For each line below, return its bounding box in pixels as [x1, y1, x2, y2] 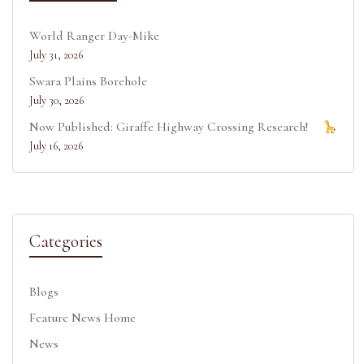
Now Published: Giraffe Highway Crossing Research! [29, 119, 308, 136]
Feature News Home [29, 310, 136, 327]
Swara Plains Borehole [29, 73, 147, 90]
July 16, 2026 [29, 139, 83, 154]
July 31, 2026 [29, 48, 83, 63]
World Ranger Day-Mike [29, 28, 159, 45]
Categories [29, 231, 102, 253]
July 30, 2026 [29, 93, 84, 108]
